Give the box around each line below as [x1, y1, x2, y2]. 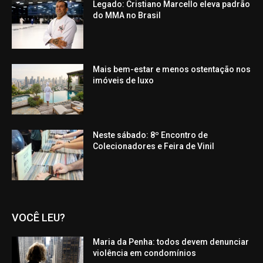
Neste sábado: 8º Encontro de [93, 130, 208, 140]
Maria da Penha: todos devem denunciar [93, 237, 249, 247]
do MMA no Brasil [93, 10, 161, 20]
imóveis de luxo [93, 76, 154, 86]
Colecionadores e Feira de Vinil [93, 141, 215, 151]
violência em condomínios [93, 248, 197, 258]
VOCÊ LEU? [12, 211, 65, 224]
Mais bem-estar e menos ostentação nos [93, 65, 251, 75]
